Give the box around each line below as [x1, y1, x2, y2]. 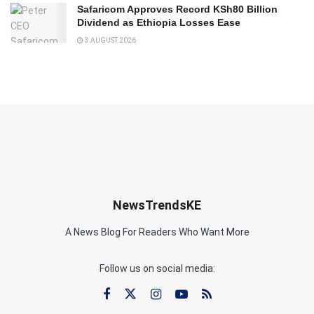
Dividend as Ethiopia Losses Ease [77, 17, 240, 29]
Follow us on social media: [99, 263, 215, 275]
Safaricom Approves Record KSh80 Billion [77, 4, 278, 15]
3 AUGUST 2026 [83, 36, 136, 45]
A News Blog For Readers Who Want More [64, 226, 250, 238]
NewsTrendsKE [113, 198, 201, 213]
